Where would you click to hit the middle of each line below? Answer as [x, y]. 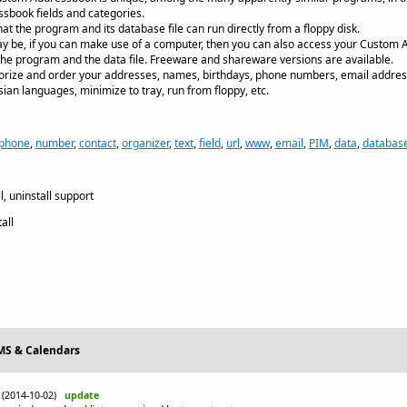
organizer [145, 143]
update [81, 395]
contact [97, 143]
